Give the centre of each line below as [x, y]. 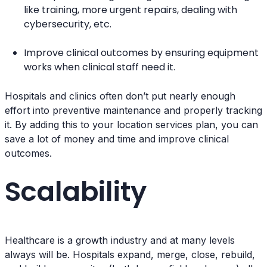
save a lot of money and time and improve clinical [117, 139]
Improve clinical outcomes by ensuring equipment [141, 52]
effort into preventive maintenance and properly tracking [133, 110]
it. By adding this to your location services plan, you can [131, 124]
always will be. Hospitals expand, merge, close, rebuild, [130, 254]
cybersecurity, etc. [68, 24]
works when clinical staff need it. [100, 67]
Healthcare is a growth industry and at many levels [120, 240]
